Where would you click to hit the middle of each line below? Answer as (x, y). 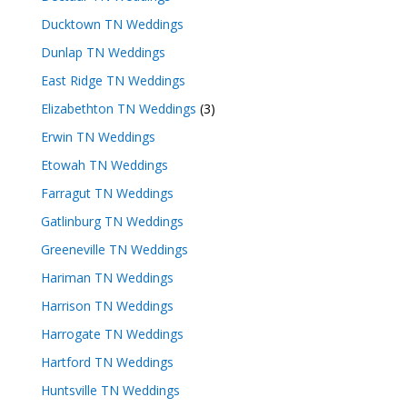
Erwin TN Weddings (98, 137)
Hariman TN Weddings (107, 278)
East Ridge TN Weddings (113, 80)
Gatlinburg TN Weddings (112, 221)
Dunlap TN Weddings (103, 52)
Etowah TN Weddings (104, 165)
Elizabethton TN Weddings (118, 109)
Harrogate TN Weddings (112, 334)
